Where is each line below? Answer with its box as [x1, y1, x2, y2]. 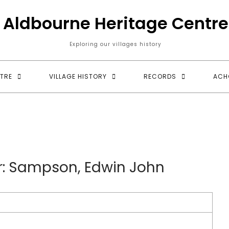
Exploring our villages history [70, 40, 162, 48]
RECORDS [143, 72, 176, 81]
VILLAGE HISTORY [49, 72, 107, 81]
